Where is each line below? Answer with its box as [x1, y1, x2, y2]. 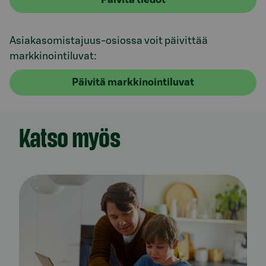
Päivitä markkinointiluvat [72, 77, 194, 87]
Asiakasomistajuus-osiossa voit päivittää [9, 36, 208, 46]
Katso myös [19, 122, 120, 153]
